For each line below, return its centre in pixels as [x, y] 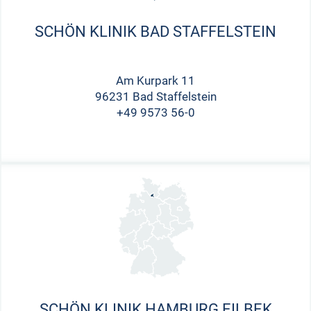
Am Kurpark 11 [155, 80]
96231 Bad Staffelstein [155, 96]
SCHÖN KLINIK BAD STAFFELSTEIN [155, 31]
